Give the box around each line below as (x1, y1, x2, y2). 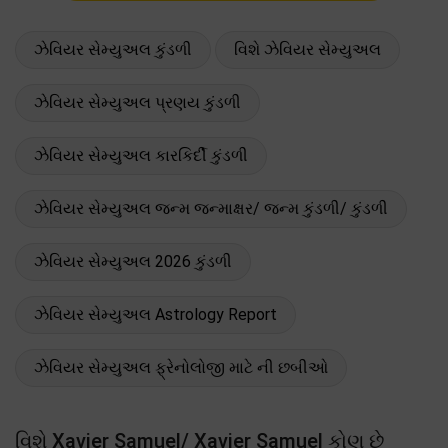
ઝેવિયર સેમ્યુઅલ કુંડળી (34, 39, 192, 59)
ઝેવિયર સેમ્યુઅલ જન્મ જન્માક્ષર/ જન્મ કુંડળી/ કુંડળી (34, 198, 388, 218)
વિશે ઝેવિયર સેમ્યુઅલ (234, 39, 381, 59)
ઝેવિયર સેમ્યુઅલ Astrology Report (34, 304, 277, 324)
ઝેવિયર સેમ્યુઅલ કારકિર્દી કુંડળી (34, 145, 248, 165)
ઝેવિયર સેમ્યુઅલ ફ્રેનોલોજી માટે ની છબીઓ (34, 357, 328, 377)
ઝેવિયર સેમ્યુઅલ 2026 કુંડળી (34, 251, 232, 271)
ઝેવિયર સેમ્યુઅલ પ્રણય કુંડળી (34, 92, 241, 112)
